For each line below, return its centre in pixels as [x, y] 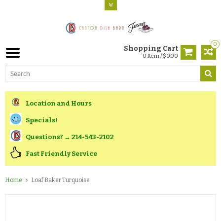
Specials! [41, 120]
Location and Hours [59, 103]
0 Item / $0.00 [160, 56]
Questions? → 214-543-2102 [70, 137]
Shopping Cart [151, 48]
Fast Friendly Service [61, 153]
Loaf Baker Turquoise [60, 180]
